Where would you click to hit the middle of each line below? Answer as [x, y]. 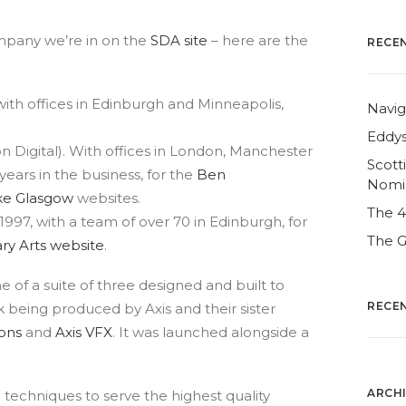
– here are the [258, 40]
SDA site [179, 40]
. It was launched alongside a [211, 332]
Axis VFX [84, 332]
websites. [107, 198]
